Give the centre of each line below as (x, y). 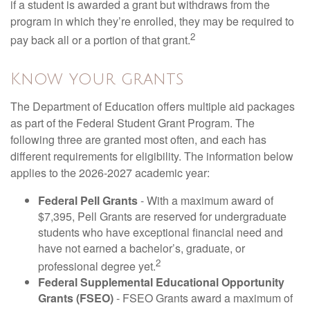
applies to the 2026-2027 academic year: (110, 172)
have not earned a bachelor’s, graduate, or (142, 248)
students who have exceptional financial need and (161, 232)
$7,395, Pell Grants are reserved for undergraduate (162, 216)
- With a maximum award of (206, 200)
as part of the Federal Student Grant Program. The (133, 122)
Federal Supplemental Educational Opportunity (161, 282)
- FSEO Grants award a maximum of (203, 298)
